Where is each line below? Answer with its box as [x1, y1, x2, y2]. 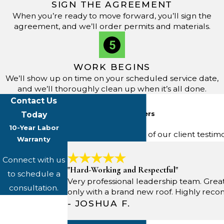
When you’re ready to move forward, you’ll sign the [12, 11, 211, 21]
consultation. [9, 183, 59, 193]
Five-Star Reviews [67, 96, 143, 106]
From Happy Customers [67, 109, 155, 118]
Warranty [17, 135, 51, 143]
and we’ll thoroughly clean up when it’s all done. [17, 84, 206, 94]
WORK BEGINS [73, 61, 151, 72]
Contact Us [10, 96, 57, 106]
